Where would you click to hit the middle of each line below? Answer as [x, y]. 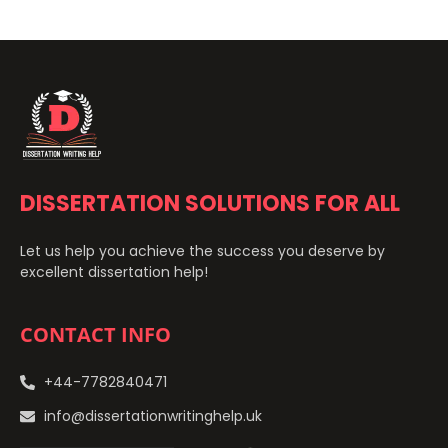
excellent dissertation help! [114, 271]
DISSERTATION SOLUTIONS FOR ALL [210, 203]
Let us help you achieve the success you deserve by [202, 250]
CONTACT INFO [95, 335]
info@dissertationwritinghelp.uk [152, 416]
